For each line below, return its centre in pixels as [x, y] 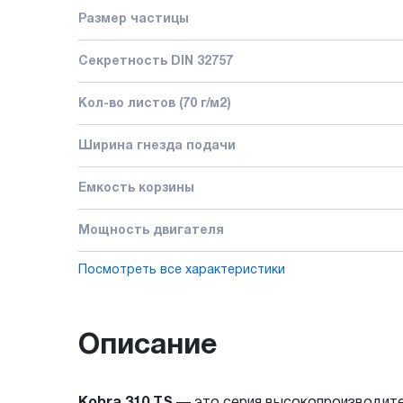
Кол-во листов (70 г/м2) [155, 103]
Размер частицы [134, 19]
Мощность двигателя [151, 230]
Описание [148, 345]
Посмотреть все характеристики [182, 270]
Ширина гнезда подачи [157, 146]
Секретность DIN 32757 [156, 61]
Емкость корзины [136, 188]
